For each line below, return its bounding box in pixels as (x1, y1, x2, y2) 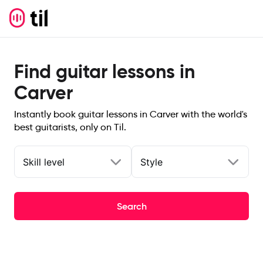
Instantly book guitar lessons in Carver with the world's (14, 109, 247, 120)
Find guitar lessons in (14, 60, 195, 83)
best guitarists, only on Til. (14, 122, 126, 133)
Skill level (23, 156, 65, 168)
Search (116, 200, 147, 212)
